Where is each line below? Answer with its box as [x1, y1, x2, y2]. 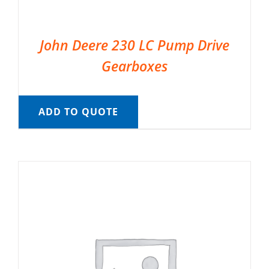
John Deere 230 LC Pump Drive [40, 35, 229, 55]
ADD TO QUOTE [38, 105, 118, 119]
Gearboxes [101, 56, 168, 76]
